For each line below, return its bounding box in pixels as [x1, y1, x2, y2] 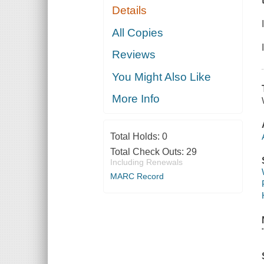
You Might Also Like [112, 70, 212, 83]
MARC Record [110, 171, 164, 181]
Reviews [112, 48, 156, 61]
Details [112, 4, 147, 17]
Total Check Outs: [110, 147, 186, 157]
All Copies [112, 26, 164, 39]
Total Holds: [110, 131, 162, 142]
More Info [112, 93, 160, 105]
